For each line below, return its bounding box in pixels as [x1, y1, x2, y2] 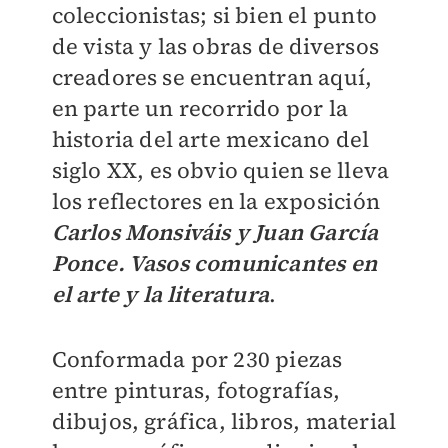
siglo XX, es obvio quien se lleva [51, 155, 390, 185]
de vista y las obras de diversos [51, 31, 379, 61]
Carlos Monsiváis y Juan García [51, 217, 379, 247]
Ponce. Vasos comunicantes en [51, 248, 378, 278]
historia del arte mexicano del [51, 124, 370, 154]
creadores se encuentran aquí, [51, 62, 373, 92]
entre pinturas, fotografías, [51, 375, 341, 405]
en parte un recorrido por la [51, 93, 349, 123]
